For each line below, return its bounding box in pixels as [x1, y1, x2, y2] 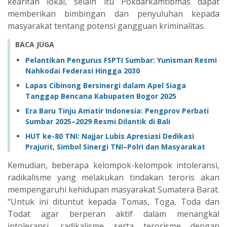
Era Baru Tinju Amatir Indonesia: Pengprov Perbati [25, 105, 209, 116]
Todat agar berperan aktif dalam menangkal [8, 208, 219, 219]
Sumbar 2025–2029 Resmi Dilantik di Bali [25, 116, 170, 126]
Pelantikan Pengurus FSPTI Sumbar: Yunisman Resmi [25, 55, 217, 65]
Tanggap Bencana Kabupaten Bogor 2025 [25, 91, 176, 101]
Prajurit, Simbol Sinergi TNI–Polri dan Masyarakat [25, 141, 205, 152]
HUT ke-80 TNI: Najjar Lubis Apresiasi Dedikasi [25, 131, 194, 141]
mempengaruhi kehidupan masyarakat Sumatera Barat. [8, 183, 219, 195]
